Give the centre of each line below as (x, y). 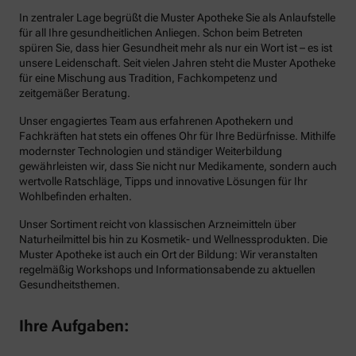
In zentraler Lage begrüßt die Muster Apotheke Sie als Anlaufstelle (177, 17)
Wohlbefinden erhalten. (75, 196)
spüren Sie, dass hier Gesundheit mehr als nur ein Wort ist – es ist (176, 48)
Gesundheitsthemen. (70, 284)
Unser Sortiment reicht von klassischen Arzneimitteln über (158, 224)
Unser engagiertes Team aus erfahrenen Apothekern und (156, 121)
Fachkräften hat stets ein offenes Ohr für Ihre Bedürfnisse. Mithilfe (177, 136)
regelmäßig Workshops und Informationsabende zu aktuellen (167, 269)
